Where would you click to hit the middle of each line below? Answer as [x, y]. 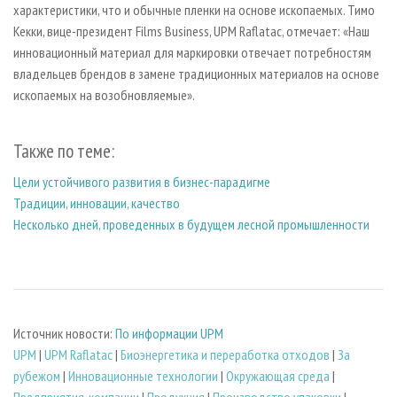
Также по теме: [64, 151]
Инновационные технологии [143, 375]
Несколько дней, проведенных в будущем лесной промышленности [191, 225]
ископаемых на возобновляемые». [104, 94]
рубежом [37, 375]
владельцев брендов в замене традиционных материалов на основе [196, 73]
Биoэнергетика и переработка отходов [225, 354]
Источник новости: [64, 333]
